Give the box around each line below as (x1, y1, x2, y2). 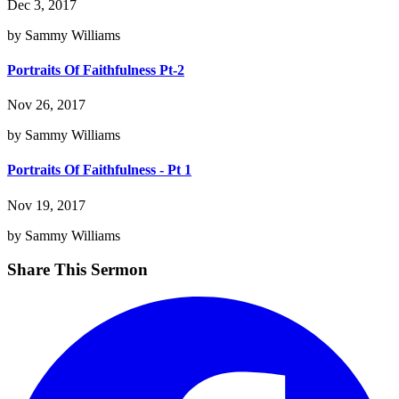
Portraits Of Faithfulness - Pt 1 (7, 162, 191, 178)
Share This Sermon (7, 260, 148, 280)
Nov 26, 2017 (7, 97, 85, 113)
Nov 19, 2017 (7, 197, 85, 213)
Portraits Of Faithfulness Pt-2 (7, 61, 184, 77)
